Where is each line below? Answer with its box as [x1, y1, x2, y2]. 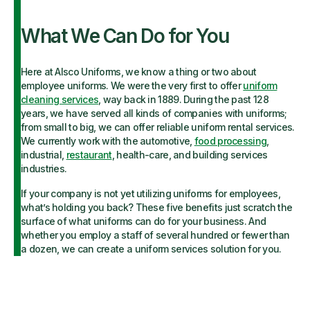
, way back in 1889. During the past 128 [98, 93, 268, 105]
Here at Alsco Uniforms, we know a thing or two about [21, 66, 257, 77]
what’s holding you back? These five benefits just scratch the [21, 201, 293, 213]
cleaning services [21, 93, 99, 105]
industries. [21, 163, 67, 174]
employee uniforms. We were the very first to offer [21, 80, 244, 91]
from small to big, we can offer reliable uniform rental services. [21, 121, 295, 133]
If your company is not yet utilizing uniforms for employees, [21, 188, 280, 199]
